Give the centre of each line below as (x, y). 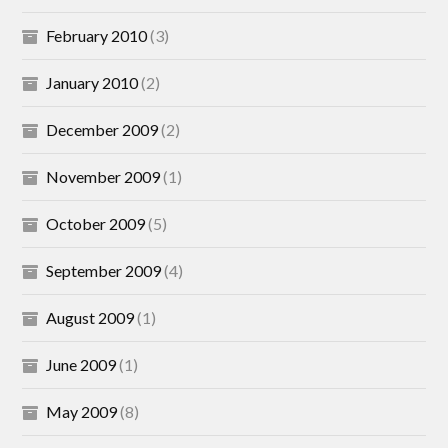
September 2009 (104, 270)
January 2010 (92, 82)
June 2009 (81, 364)
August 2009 (90, 317)
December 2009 (102, 129)
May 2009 (82, 411)
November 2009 (103, 176)
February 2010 (97, 35)
